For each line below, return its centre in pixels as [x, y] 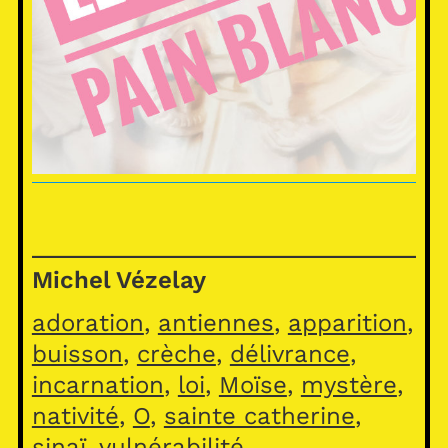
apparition [347, 323]
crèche [176, 354]
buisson [77, 354]
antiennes [215, 323]
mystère [348, 385]
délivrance [289, 354]
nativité [75, 416]
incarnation [97, 385]
